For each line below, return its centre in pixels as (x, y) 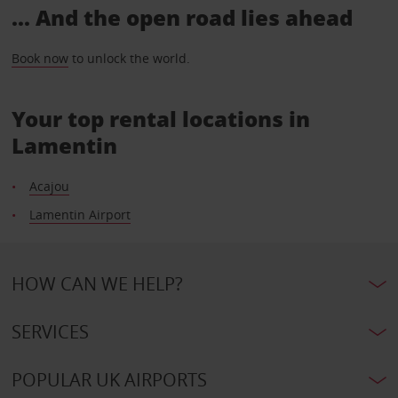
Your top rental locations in (160, 119)
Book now (40, 59)
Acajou (49, 187)
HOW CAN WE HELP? (97, 284)
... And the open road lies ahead (182, 18)
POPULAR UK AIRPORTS (109, 380)
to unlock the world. (129, 59)
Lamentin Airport (80, 215)
